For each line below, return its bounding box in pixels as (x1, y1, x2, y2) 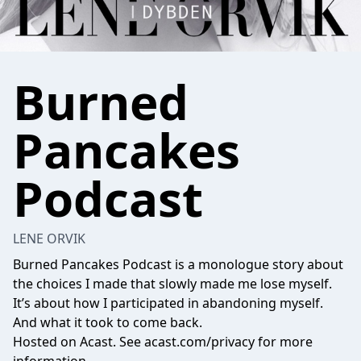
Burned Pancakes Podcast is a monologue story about (13, 255, 343, 273)
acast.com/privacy (144, 333, 255, 351)
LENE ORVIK (13, 230, 85, 247)
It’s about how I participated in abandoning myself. (13, 294, 323, 312)
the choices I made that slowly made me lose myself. (13, 275, 332, 293)
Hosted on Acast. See (13, 333, 144, 351)
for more (255, 333, 313, 351)
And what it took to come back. (13, 313, 202, 331)
